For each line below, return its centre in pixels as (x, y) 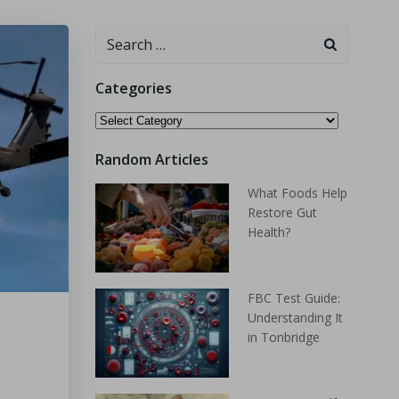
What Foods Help (297, 193)
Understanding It (295, 318)
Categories (133, 88)
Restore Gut (282, 212)
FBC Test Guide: (293, 298)
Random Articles (151, 159)
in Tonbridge (283, 337)
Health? (269, 232)
